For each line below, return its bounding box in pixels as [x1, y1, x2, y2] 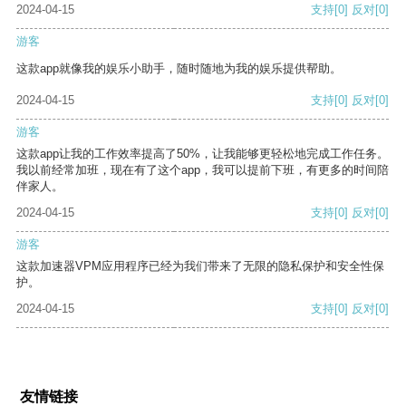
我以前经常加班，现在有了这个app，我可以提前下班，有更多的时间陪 [16, 163, 389, 178]
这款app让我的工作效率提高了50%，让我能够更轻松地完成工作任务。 [16, 147, 389, 161]
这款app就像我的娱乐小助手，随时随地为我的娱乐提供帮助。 [16, 62, 342, 76]
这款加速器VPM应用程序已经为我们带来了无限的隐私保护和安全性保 [16, 259, 384, 274]
